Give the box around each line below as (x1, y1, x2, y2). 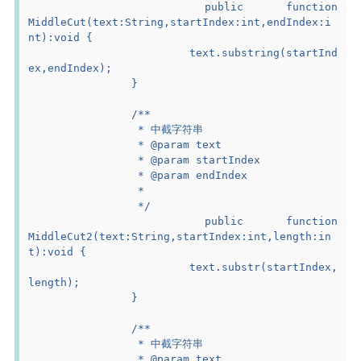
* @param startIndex (131, 153, 261, 166)
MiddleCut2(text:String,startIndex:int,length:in (28, 230, 332, 243)
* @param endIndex (131, 168, 248, 181)
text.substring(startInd (28, 46, 189, 59)
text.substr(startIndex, (28, 260, 189, 273)
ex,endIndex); (28, 61, 113, 74)
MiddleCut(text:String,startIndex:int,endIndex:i (28, 15, 332, 28)
